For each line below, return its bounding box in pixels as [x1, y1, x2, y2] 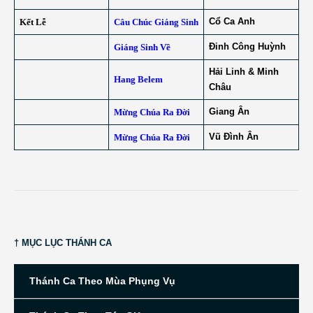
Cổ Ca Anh [208, 16, 255, 27]
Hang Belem [113, 74, 163, 85]
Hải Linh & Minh [208, 66, 279, 77]
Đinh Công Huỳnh [208, 41, 286, 52]
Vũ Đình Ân [208, 131, 259, 142]
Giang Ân [208, 106, 249, 117]
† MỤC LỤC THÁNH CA [14, 238, 112, 248]
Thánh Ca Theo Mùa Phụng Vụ [29, 275, 175, 286]
